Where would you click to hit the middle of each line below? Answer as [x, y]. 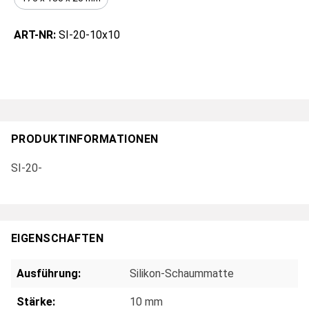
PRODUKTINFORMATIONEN [85, 139]
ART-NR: [36, 35]
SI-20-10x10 [89, 35]
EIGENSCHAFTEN [58, 239]
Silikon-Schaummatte [182, 273]
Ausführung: [49, 273]
